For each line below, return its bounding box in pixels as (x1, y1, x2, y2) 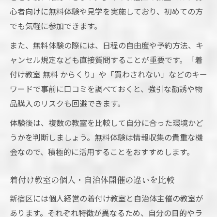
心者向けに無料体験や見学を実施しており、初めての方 (10, 5, 203, 17)
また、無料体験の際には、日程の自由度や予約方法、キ (10, 39, 203, 51)
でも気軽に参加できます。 (10, 20, 102, 32)
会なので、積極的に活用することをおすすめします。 (10, 146, 194, 158)
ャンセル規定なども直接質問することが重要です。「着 (10, 54, 202, 66)
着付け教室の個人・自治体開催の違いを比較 (10, 173, 174, 186)
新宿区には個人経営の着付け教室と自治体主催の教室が (10, 192, 203, 204)
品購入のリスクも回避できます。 (10, 97, 125, 109)
